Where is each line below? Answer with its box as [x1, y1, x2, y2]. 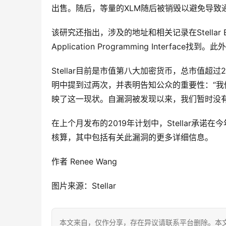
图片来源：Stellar [51, 181, 116, 191]
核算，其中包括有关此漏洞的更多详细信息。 [51, 132, 213, 143]
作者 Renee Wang [51, 156, 117, 167]
